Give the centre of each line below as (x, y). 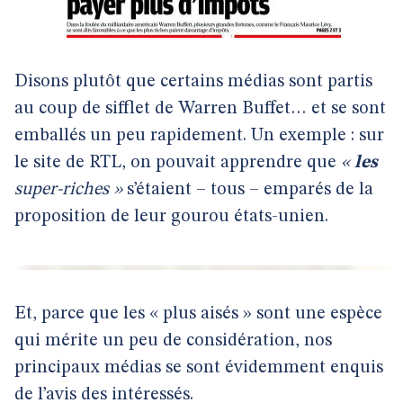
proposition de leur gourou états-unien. (171, 217)
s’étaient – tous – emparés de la (248, 190)
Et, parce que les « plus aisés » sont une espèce (198, 314)
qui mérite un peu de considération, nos (173, 341)
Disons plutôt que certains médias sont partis (193, 82)
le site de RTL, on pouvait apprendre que (178, 163)
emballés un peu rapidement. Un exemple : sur (199, 136)
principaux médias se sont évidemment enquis (199, 368)
